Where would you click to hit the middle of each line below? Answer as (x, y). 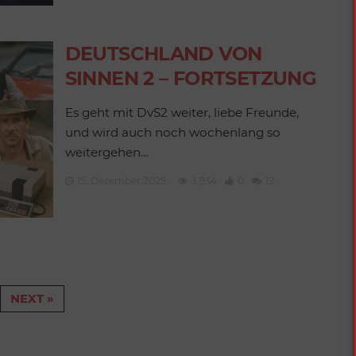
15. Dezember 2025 (121, 181)
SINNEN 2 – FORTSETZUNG (191, 78)
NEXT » (32, 299)
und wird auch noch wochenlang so (172, 132)
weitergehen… (106, 152)
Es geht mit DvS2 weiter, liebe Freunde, (182, 112)
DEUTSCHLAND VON (163, 54)
